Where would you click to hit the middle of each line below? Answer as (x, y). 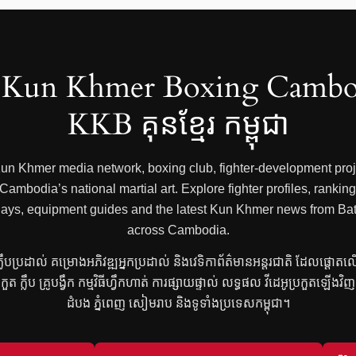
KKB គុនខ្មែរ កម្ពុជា (178, 124)
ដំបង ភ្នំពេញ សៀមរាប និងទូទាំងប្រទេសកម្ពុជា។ (178, 303)
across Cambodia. (178, 230)
